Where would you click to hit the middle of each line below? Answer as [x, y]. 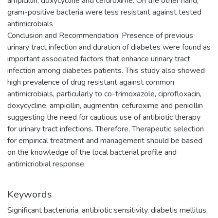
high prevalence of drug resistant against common [91, 82]
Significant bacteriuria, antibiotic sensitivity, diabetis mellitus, [108, 210]
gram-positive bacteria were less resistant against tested [104, 12]
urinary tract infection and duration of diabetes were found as [109, 47]
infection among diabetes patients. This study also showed [106, 70]
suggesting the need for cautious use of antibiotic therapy [104, 117]
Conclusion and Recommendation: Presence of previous [100, 35]
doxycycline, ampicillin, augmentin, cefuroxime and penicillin [105, 105]
